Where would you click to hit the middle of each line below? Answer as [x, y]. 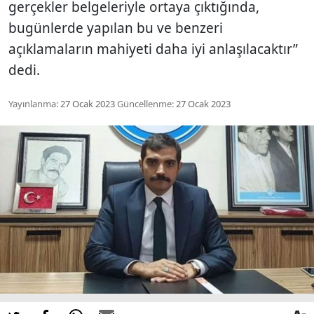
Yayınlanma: [33, 103]
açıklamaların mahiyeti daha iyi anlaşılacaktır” [153, 49]
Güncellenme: [145, 103]
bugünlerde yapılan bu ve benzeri [116, 28]
